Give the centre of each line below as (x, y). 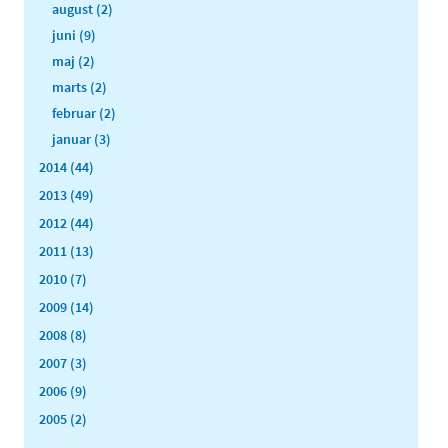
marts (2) (79, 86)
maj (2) (73, 60)
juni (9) (74, 34)
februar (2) (84, 112)
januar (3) (81, 138)
